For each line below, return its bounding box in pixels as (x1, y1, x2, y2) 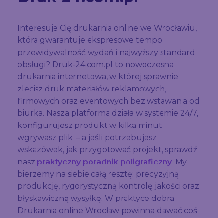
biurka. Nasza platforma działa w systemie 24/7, (18, 108, 198, 118)
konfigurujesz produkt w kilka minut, (18, 120, 163, 130)
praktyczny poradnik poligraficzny (37, 157, 172, 166)
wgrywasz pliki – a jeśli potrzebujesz (18, 132, 157, 142)
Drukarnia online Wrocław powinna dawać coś (18, 205, 197, 215)
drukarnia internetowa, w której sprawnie (18, 72, 178, 81)
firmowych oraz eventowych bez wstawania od (18, 96, 200, 106)
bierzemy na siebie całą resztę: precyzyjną (18, 169, 179, 179)
